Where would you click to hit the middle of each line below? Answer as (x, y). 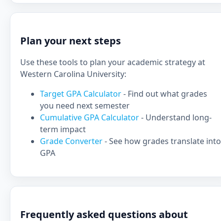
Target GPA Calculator (82, 94)
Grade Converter (72, 141)
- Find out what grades (165, 94)
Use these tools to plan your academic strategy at (113, 62)
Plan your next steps (71, 41)
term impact (63, 129)
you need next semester (85, 106)
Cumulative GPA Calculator (91, 117)
